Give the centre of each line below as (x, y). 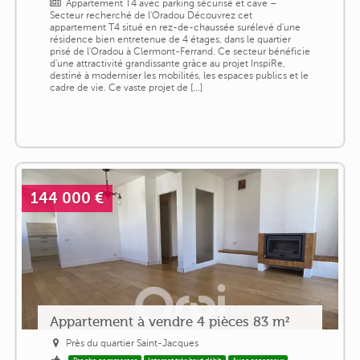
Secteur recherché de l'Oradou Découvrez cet (151, 15)
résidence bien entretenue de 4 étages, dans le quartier (170, 39)
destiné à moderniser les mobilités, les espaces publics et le (179, 75)
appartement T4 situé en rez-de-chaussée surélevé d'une (175, 27)
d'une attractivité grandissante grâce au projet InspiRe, (167, 63)
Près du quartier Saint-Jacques (133, 343)
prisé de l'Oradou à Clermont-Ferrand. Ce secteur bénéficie (180, 51)
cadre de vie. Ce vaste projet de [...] (126, 87)
